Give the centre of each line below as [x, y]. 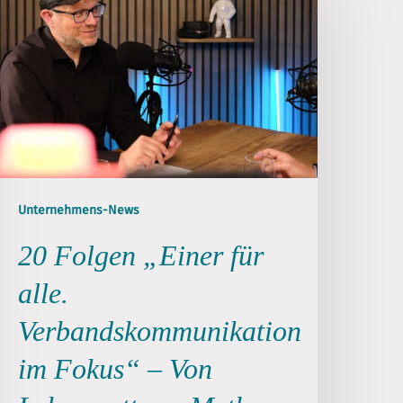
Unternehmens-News [79, 210]
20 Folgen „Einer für [141, 255]
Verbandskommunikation [160, 331]
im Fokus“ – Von [116, 368]
